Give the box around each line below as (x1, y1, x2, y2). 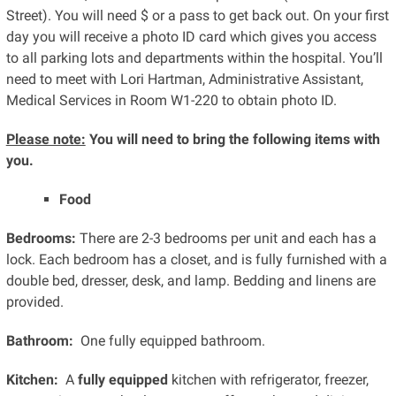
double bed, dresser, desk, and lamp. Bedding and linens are (5, 272, 376, 290)
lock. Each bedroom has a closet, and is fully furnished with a (5, 251, 387, 269)
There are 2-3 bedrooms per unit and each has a (75, 230, 377, 247)
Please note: (5, 131, 86, 148)
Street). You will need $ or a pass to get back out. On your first (5, 7, 389, 25)
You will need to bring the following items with (88, 131, 380, 148)
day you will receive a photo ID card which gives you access (5, 28, 377, 46)
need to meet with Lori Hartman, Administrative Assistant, (5, 71, 363, 88)
